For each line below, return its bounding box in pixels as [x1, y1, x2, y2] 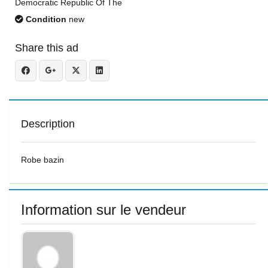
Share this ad [15, 42, 78, 54]
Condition [23, 14, 66, 24]
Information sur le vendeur [21, 202, 186, 218]
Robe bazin [21, 155, 64, 165]
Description [21, 118, 75, 130]
